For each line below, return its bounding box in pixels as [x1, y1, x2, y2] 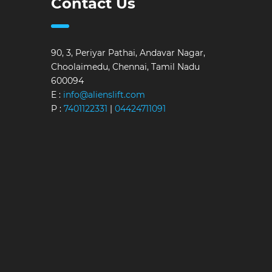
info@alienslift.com [63, 89, 145, 100]
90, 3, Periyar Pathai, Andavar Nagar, [50, 47, 205, 58]
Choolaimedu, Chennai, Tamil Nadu [50, 61, 200, 72]
